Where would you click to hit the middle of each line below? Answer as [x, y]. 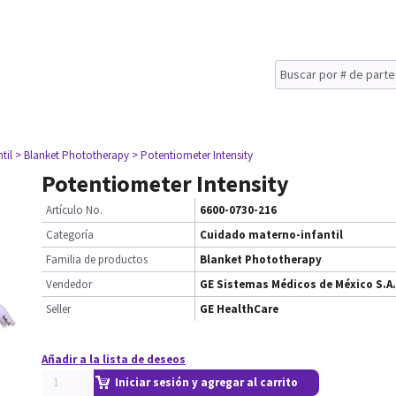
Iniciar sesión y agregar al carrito [206, 382]
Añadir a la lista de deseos [114, 359]
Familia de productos [97, 259]
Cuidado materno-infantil [271, 235]
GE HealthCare [239, 309]
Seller [58, 309]
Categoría [70, 235]
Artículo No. [74, 210]
